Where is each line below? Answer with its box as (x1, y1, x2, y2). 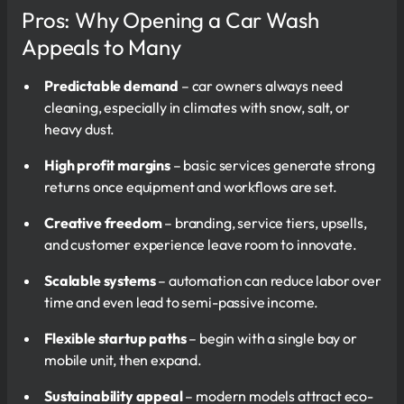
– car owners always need (179, 76, 344, 95)
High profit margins (44, 155, 170, 174)
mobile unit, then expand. (44, 350, 202, 369)
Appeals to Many (22, 32, 181, 60)
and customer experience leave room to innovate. (44, 234, 357, 253)
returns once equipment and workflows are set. (44, 177, 337, 196)
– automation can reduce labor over (158, 271, 381, 289)
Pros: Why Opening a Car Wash (22, 5, 319, 33)
